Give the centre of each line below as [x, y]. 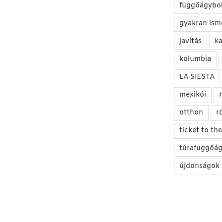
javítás [190, 42]
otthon [191, 113]
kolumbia [195, 59]
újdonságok [199, 166]
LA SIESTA [197, 77]
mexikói [193, 95]
